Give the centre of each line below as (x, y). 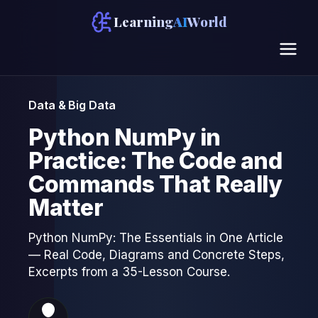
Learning (143, 22)
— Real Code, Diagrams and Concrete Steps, (157, 254)
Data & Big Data (72, 105)
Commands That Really (155, 184)
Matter (66, 207)
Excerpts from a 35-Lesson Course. (129, 272)
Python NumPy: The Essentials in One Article (156, 237)
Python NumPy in (125, 137)
